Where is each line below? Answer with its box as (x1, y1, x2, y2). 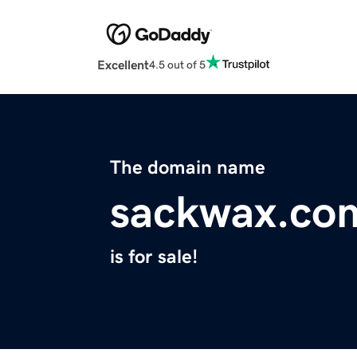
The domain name (110, 158, 265, 178)
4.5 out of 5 (149, 58, 206, 70)
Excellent (97, 58, 149, 72)
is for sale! (110, 247, 198, 267)
